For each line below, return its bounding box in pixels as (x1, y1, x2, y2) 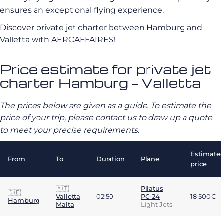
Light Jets (141, 200, 172, 208)
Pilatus (141, 184, 163, 192)
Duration (96, 155, 125, 163)
